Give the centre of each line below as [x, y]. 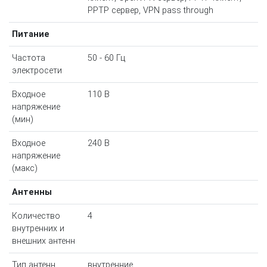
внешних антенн [43, 241]
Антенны [32, 193]
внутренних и [38, 229]
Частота [28, 58]
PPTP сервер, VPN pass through [150, 11]
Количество [36, 216]
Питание [30, 35]
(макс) [24, 169]
